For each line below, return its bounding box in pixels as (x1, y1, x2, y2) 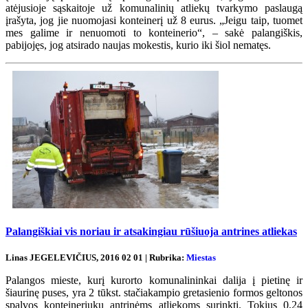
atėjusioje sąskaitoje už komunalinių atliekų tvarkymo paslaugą (5, 1, 302, 14)
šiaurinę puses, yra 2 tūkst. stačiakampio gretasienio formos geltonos (5, 287, 302, 299)
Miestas (186, 252, 216, 263)
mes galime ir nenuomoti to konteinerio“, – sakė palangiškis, (5, 26, 302, 38)
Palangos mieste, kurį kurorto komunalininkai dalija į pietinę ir (5, 274, 302, 287)
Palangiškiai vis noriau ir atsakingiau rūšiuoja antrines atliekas (5, 225, 297, 237)
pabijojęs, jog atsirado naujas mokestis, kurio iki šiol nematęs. (5, 38, 276, 51)
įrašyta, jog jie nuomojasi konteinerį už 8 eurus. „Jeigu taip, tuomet (5, 14, 302, 26)
